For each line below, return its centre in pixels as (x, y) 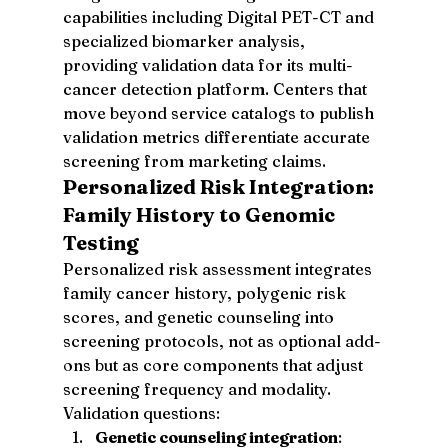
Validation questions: (141, 412)
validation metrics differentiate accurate (218, 136)
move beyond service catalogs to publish (220, 112)
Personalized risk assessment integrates (219, 268)
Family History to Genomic (200, 214)
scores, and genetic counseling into (200, 316)
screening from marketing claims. (194, 160)
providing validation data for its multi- (207, 64)
